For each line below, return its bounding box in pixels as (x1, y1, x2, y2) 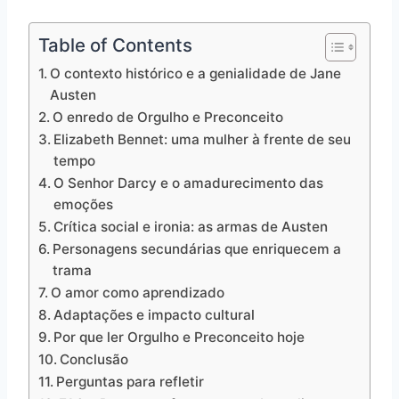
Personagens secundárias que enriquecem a (53, 240, 342, 258)
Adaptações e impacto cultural (53, 306, 256, 324)
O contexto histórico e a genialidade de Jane (50, 65, 342, 83)
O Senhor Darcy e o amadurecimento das (53, 175, 324, 192)
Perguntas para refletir (56, 373, 205, 391)
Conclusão (60, 351, 129, 369)
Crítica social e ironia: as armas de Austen (53, 218, 329, 236)
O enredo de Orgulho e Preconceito (53, 109, 284, 126)
